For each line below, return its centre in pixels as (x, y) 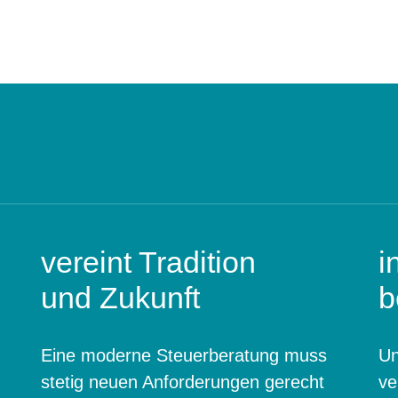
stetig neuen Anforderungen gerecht (183, 382)
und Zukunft (120, 298)
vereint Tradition (148, 262)
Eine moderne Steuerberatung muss (184, 355)
